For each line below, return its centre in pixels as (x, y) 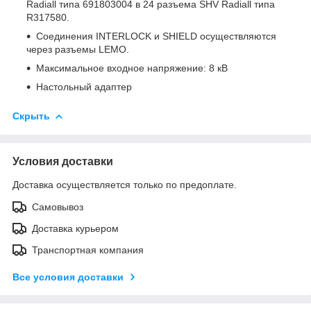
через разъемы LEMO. (78, 49)
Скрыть (31, 116)
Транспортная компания (88, 250)
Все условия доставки (68, 277)
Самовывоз (58, 207)
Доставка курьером (75, 228)
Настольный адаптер (84, 86)
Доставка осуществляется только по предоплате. (125, 184)
